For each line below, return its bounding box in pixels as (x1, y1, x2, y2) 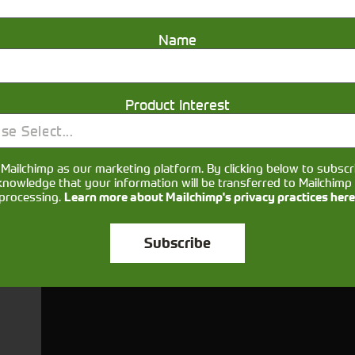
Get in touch (101, 132, 254, 166)
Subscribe (144, 235, 211, 252)
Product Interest (125, 96, 230, 113)
